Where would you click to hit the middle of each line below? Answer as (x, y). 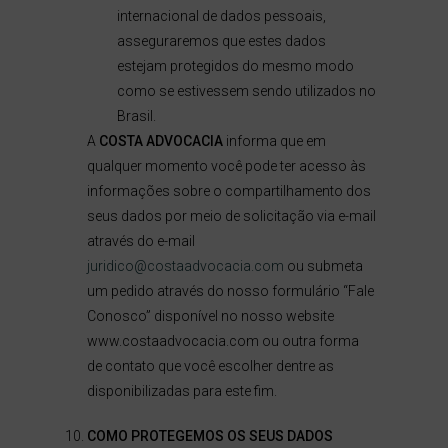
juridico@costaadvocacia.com (185, 266)
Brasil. (136, 116)
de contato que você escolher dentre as (210, 366)
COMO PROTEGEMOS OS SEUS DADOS (209, 436)
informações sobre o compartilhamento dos (228, 191)
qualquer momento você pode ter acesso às (226, 166)
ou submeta (323, 266)
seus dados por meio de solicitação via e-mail (231, 216)
